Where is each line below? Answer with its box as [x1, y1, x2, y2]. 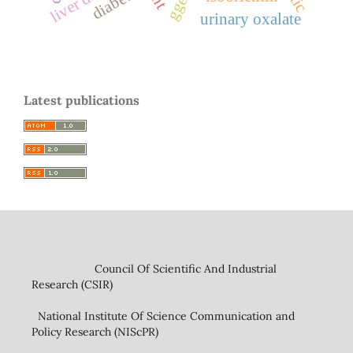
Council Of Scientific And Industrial [31, 262, 277, 277]
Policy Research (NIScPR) [31, 325, 158, 340]
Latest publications [24, 92, 139, 109]
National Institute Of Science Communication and [31, 309, 295, 324]
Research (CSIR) [31, 277, 113, 292]
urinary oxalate [200, 10, 302, 28]
